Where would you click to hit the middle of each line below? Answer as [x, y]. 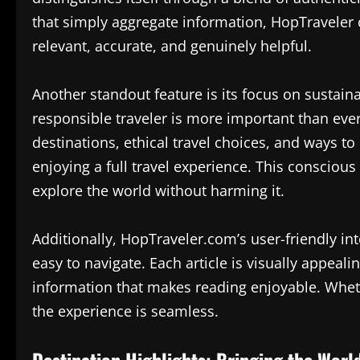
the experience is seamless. [125, 311]
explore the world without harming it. [158, 190]
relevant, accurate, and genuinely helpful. [172, 45]
